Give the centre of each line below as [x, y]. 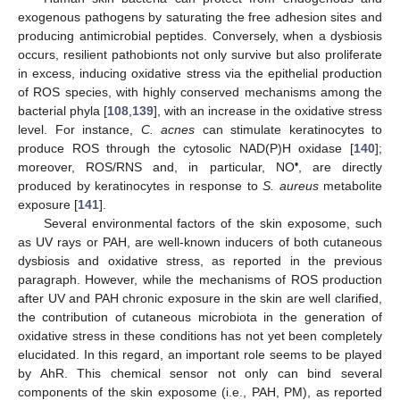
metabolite [350, 186]
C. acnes [167, 130]
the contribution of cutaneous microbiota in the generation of [200, 317]
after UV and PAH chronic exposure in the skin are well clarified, [200, 299]
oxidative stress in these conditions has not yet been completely [200, 336]
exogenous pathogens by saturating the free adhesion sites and [200, 17]
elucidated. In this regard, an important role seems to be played [200, 355]
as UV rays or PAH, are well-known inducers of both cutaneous [200, 242]
